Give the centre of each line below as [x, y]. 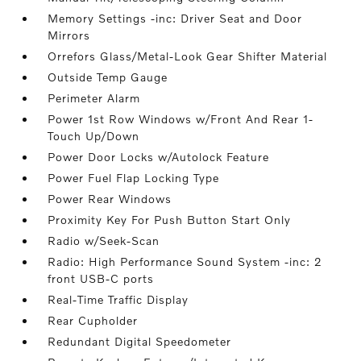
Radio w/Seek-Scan [104, 241]
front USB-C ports [101, 278]
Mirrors [69, 35]
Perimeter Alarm [94, 98]
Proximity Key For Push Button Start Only [170, 220]
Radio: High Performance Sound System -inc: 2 [185, 261]
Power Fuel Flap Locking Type [134, 178]
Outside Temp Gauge [108, 77]
